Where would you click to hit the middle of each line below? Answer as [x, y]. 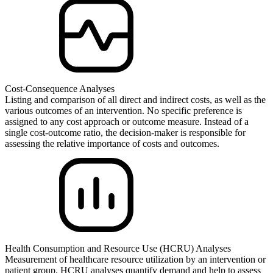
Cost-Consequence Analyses [60, 89]
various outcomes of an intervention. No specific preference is [123, 111]
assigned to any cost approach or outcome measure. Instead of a [127, 122]
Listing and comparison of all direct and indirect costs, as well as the [135, 100]
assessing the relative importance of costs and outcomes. [112, 144]
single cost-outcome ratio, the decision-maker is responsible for [125, 133]
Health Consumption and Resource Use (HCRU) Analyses [118, 249]
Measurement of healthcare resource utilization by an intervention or [135, 260]
